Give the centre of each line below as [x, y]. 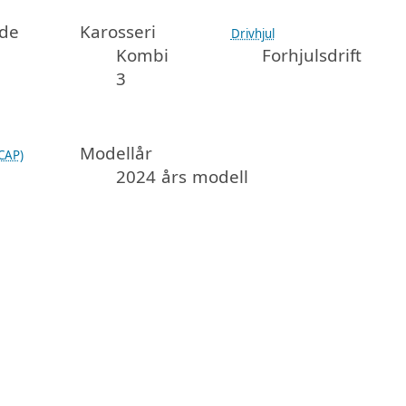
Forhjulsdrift [311, 56]
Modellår [116, 153]
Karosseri [117, 32]
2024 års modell [182, 176]
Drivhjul [252, 34]
